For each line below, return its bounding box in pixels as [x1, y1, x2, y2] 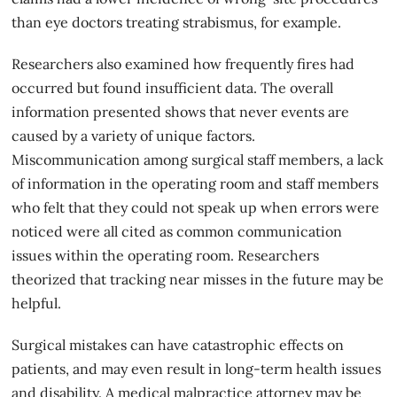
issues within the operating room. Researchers [12, 245, 320, 264]
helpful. [12, 293, 62, 312]
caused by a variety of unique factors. [12, 126, 256, 144]
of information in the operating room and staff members [12, 174, 379, 192]
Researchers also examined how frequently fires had [12, 54, 355, 73]
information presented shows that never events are [12, 102, 350, 121]
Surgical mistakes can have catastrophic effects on [12, 335, 345, 354]
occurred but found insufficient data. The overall [12, 78, 334, 97]
